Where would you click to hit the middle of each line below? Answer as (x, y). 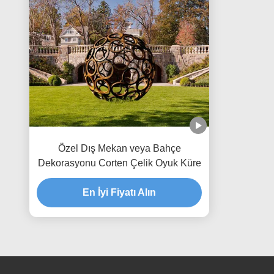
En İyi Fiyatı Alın (119, 192)
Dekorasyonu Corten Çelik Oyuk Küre (119, 163)
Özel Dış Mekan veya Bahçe (119, 148)
